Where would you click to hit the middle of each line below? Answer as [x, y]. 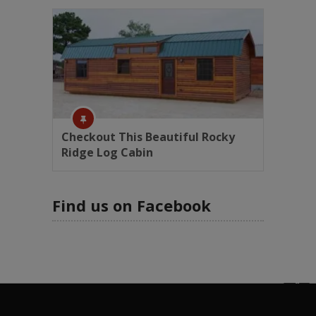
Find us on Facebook [132, 205]
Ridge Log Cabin [107, 152]
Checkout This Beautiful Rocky [148, 136]
